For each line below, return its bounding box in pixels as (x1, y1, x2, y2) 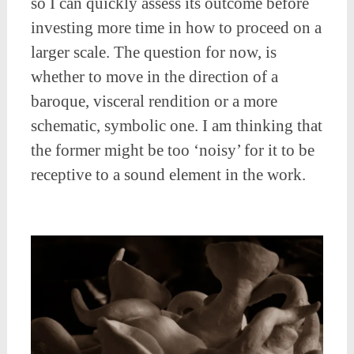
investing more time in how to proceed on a (30, 18, 322, 38)
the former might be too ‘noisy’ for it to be (30, 141, 314, 160)
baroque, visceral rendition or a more (30, 92, 277, 111)
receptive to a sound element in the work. (30, 165, 310, 185)
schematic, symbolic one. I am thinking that (30, 116, 322, 136)
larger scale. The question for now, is (30, 43, 277, 62)
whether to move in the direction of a (30, 67, 278, 87)
